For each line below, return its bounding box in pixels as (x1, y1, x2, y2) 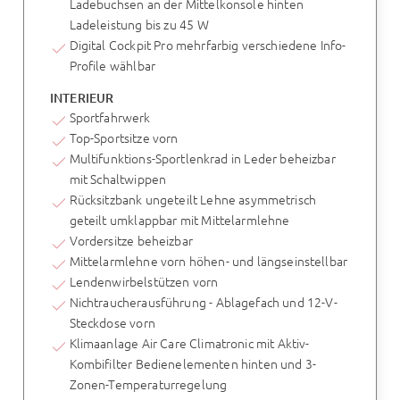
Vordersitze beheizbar (69, 231, 193, 250)
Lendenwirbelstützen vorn (69, 272, 219, 291)
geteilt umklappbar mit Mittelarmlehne (69, 211, 290, 229)
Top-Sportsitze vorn (69, 129, 179, 147)
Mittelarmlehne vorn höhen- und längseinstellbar (69, 252, 348, 271)
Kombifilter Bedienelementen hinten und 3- (69, 354, 317, 373)
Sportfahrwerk (69, 108, 151, 127)
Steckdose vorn (69, 313, 155, 332)
